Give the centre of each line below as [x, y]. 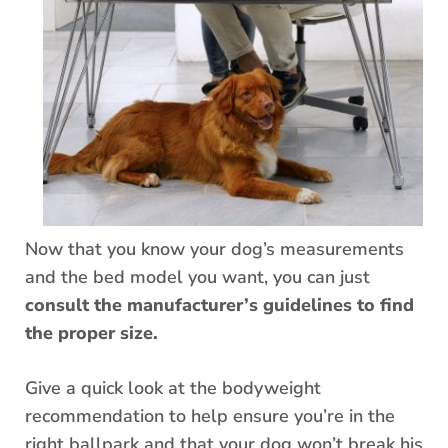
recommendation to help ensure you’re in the [210, 416]
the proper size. [91, 333]
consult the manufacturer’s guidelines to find [219, 305]
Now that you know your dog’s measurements [214, 249]
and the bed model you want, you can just [197, 277]
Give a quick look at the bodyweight [173, 388]
